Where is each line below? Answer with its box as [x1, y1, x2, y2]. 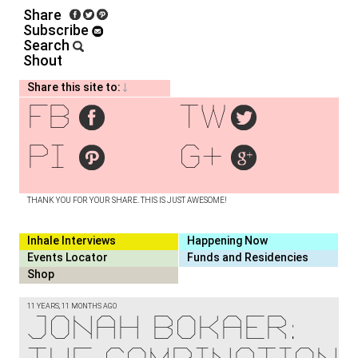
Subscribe [23, 22, 92, 38]
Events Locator [27, 251, 108, 264]
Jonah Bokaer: [27, 308, 297, 346]
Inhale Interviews [27, 234, 116, 247]
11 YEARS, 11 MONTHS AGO [27, 302, 117, 310]
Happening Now [187, 234, 268, 247]
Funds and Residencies [187, 251, 308, 264]
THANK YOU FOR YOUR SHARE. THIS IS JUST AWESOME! [27, 196, 227, 205]
